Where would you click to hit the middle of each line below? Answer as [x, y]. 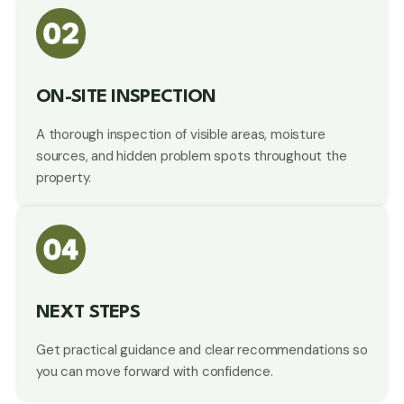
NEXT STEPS [88, 312]
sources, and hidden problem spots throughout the [192, 156]
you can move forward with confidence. [155, 371]
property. [64, 177]
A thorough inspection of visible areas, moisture [181, 134]
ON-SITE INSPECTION [126, 97]
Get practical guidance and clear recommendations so [202, 349]
